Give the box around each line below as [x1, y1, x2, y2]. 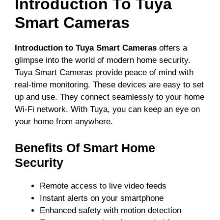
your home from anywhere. [15, 117, 113, 127]
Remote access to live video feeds [40, 181, 166, 191]
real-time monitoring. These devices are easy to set [15, 80, 204, 90]
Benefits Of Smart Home [15, 140, 155, 155]
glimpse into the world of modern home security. [15, 55, 191, 65]
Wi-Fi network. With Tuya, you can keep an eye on [15, 105, 200, 114]
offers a [157, 43, 187, 53]
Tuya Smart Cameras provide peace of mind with [15, 68, 193, 78]
